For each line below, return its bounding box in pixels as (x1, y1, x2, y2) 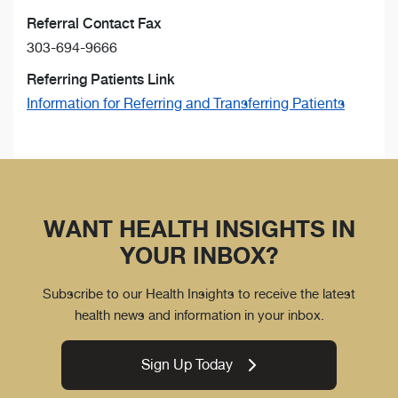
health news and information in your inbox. (74, 306, 324, 323)
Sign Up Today (141, 355, 234, 373)
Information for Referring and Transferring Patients (27, 94, 345, 112)
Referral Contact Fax (27, 14, 162, 32)
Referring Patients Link (27, 70, 175, 88)
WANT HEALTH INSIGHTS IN (43, 214, 355, 243)
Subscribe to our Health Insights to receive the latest (43, 284, 355, 302)
